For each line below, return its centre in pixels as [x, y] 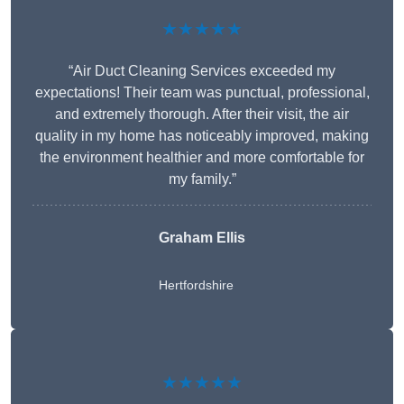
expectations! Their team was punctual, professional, [202, 93]
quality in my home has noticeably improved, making [202, 136]
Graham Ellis [202, 238]
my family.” [202, 179]
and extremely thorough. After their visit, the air [202, 115]
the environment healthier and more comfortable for [202, 158]
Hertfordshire [196, 285]
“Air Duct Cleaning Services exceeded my [202, 71]
